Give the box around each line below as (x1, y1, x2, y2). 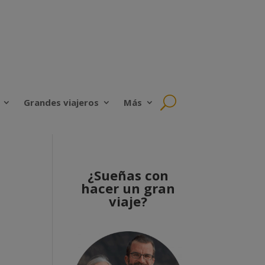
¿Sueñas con (87, 166, 169, 185)
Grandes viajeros (24, 96, 99, 109)
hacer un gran (80, 179, 175, 198)
